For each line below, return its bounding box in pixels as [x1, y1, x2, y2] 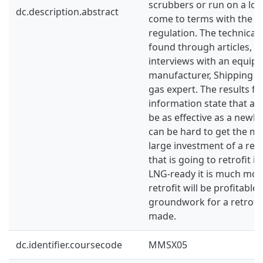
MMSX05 [149, 238, 187, 251]
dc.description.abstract [16, 5, 119, 18]
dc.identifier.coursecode [16, 238, 122, 251]
